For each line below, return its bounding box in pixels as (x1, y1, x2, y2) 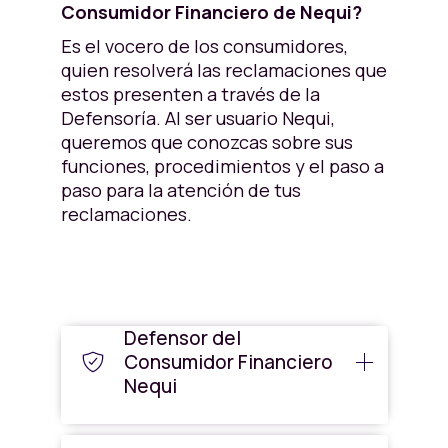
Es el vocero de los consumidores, (60, 34, 348, 58)
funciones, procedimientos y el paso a (60, 154, 384, 178)
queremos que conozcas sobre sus (60, 130, 353, 154)
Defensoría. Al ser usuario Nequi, (60, 106, 335, 130)
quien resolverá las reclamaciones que (60, 58, 387, 82)
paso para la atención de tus (60, 178, 301, 202)
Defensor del (123, 325, 241, 351)
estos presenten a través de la (60, 82, 320, 106)
